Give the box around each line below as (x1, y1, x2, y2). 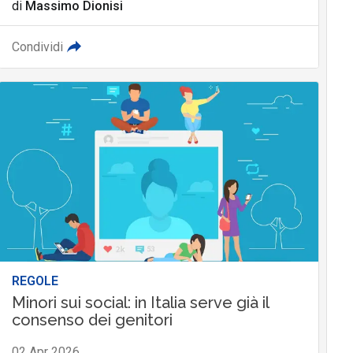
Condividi (11, 39, 63, 55)
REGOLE (11, 273, 58, 289)
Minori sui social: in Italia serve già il (11, 293, 269, 313)
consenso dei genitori (11, 310, 173, 330)
